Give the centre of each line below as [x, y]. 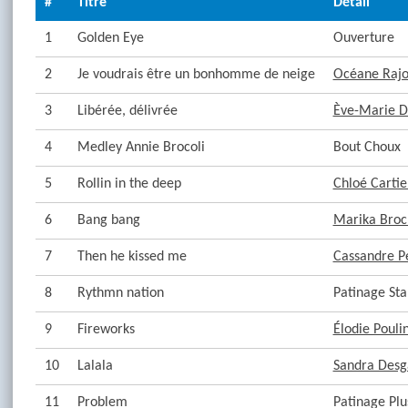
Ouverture [363, 38]
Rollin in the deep [129, 184]
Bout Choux [367, 148]
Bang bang [108, 220]
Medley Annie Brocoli [141, 148]
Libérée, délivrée [127, 111]
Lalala [95, 366]
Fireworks [106, 330]
